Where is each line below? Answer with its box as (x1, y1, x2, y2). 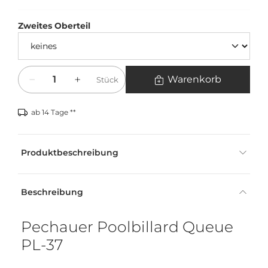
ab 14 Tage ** (31, 108, 76, 117)
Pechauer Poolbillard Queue (21, 218, 233, 236)
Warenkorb (167, 74, 221, 86)
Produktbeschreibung (21, 147, 118, 159)
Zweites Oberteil (18, 20, 90, 32)
